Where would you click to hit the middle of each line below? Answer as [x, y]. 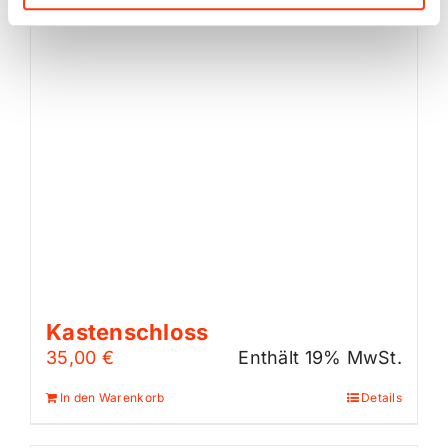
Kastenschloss [127, 332]
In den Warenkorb [112, 398]
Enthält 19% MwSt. [320, 358]
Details [381, 398]
